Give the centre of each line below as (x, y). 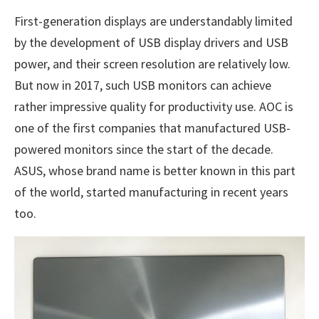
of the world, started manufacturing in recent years (151, 192)
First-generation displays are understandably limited (153, 21)
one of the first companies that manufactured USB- (152, 128)
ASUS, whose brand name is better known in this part (155, 171)
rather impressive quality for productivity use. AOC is (154, 106)
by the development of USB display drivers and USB (151, 42)
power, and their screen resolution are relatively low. (152, 64)
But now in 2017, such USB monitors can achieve (143, 85)
